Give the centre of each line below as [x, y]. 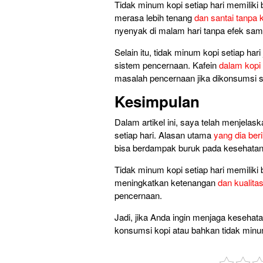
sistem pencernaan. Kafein [167, 65]
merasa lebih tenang [154, 17]
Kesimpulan [157, 101]
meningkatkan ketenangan [166, 182]
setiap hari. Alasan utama [164, 134]
